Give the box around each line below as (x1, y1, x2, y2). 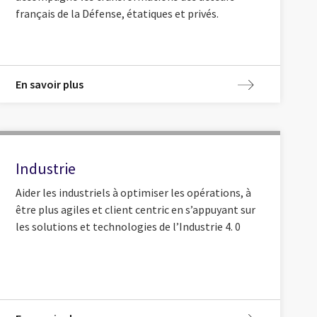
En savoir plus (15, 76, 83, 91)
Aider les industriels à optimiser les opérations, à (15, 185, 251, 200)
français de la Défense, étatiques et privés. (15, 6, 219, 21)
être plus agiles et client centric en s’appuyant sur (15, 202, 255, 217)
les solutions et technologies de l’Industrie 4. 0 (15, 219, 241, 234)
